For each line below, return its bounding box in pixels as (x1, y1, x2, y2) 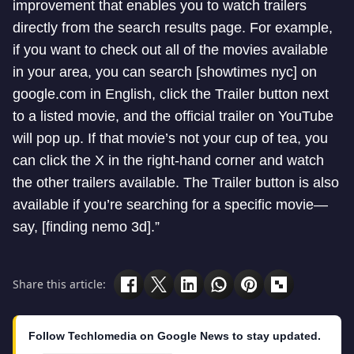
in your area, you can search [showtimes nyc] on (13, 63, 317, 80)
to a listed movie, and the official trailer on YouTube (13, 107, 333, 124)
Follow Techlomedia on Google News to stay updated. (28, 329, 321, 342)
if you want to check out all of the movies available (13, 41, 328, 58)
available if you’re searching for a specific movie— (13, 196, 328, 213)
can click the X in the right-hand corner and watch (13, 152, 324, 168)
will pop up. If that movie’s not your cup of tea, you (13, 130, 328, 146)
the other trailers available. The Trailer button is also (13, 174, 339, 190)
